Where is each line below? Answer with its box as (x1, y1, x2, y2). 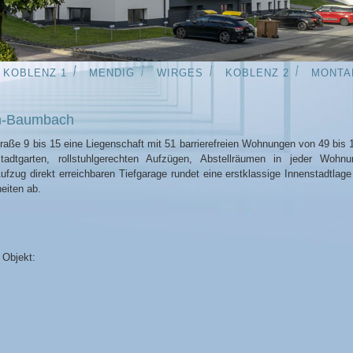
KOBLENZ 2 (225, 67, 289, 79)
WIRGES (156, 67, 203, 79)
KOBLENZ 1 (2, 67, 67, 79)
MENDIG (88, 67, 135, 79)
